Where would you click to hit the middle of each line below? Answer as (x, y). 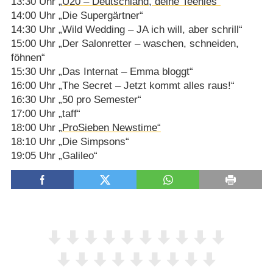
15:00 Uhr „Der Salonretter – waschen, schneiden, (125, 43)
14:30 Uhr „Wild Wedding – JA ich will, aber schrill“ (126, 29)
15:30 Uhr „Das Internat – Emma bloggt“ (102, 71)
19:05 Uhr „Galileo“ (54, 155)
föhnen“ (28, 57)
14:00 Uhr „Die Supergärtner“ (77, 15)
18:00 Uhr (34, 127)
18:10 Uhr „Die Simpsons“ (70, 141)
